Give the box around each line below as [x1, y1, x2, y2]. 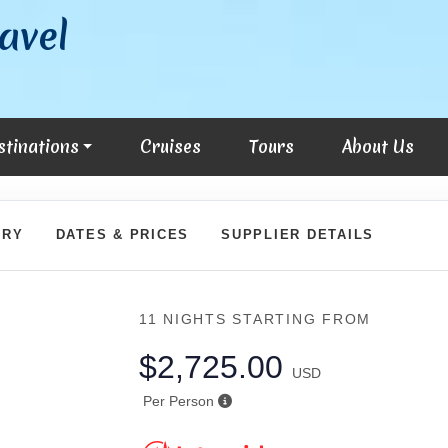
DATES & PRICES [55, 226, 190, 242]
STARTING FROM [232, 311, 372, 327]
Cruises [140, 135, 202, 158]
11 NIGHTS [138, 311, 233, 327]
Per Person [142, 393, 214, 409]
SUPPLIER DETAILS [221, 226, 375, 242]
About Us [342, 135, 415, 158]
